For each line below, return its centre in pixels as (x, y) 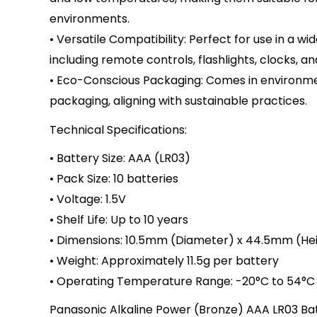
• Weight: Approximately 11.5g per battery (164, 260)
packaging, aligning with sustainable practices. (178, 101)
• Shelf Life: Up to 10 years (119, 219)
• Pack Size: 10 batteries (114, 178)
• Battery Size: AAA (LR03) (120, 158)
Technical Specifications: (118, 129)
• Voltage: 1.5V (88, 199)
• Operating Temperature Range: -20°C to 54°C (182, 281)
